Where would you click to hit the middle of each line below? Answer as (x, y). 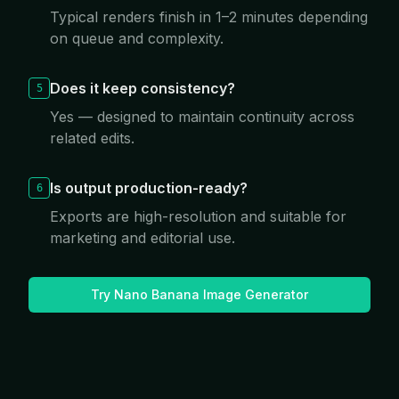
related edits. (92, 138)
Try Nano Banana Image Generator (199, 294)
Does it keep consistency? (142, 88)
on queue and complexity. (137, 38)
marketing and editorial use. (142, 238)
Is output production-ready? (149, 188)
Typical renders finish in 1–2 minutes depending (209, 17)
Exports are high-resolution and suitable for (198, 216)
